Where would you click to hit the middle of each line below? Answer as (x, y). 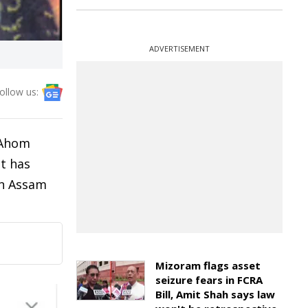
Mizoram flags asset (208, 265)
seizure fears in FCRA (209, 280)
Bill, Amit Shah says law (215, 294)
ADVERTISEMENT (179, 48)
